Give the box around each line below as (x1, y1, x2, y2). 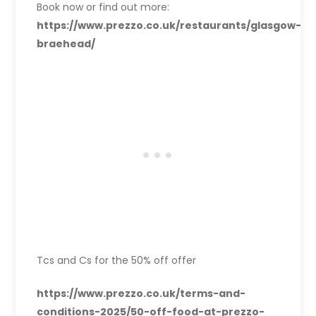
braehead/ (37, 37, 96, 51)
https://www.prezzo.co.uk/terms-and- (37, 286, 246, 301)
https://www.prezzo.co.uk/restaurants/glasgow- (37, 18, 302, 33)
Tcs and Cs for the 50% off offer (37, 253, 197, 268)
